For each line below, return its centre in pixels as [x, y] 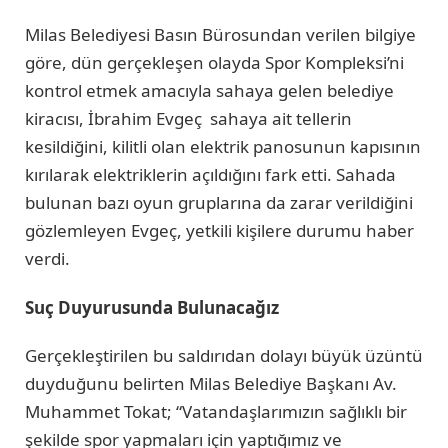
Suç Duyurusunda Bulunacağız [152, 307]
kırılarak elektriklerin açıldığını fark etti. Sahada [210, 175]
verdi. [47, 259]
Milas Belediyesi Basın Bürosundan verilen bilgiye [220, 35]
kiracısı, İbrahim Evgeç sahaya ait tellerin [188, 119]
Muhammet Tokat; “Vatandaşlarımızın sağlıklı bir [216, 411]
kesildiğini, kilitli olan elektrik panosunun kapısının [223, 147]
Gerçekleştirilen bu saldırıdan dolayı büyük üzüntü [224, 355]
